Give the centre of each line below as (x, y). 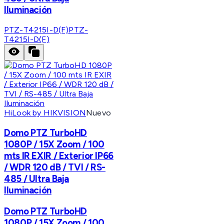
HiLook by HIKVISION (45, 113)
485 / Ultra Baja (37, 178)
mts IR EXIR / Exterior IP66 (59, 155)
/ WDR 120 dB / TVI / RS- (55, 167)
